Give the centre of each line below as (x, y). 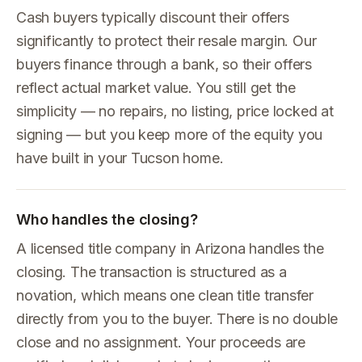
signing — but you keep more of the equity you (170, 135)
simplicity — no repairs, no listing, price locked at (175, 111)
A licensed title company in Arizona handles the (170, 248)
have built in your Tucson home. (120, 158)
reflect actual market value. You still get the (156, 88)
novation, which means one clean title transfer (165, 295)
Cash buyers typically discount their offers (153, 17)
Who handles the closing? (107, 219)
